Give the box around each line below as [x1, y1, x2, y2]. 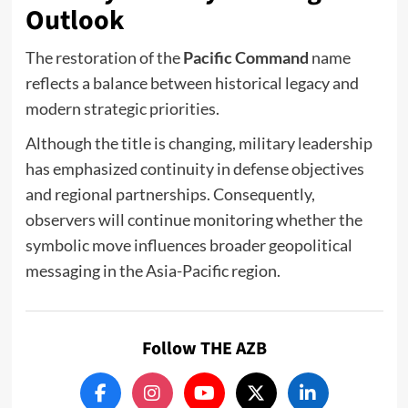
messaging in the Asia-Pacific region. [25, 260, 280, 281]
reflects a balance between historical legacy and [25, 73, 359, 94]
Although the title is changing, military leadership [25, 133, 372, 154]
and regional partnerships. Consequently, [25, 184, 315, 205]
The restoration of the [25, 47, 183, 68]
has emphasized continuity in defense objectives [25, 158, 364, 179]
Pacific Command [182, 47, 309, 68]
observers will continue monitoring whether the [25, 209, 362, 230]
